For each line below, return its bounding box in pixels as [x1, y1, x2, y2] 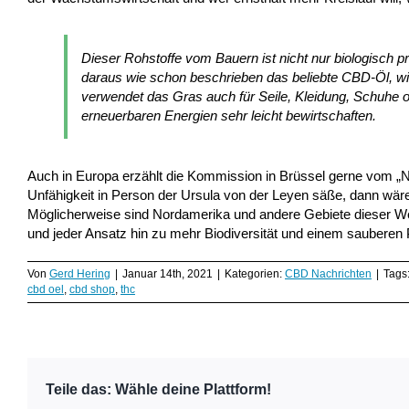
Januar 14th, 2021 [122, 267, 213, 280]
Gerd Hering [49, 267, 110, 280]
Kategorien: [225, 267, 285, 280]
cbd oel [27, 282, 64, 296]
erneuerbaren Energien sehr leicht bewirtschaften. [81, 107, 376, 123]
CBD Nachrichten [285, 267, 372, 280]
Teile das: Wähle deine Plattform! [46, 381, 271, 397]
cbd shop [69, 282, 115, 296]
